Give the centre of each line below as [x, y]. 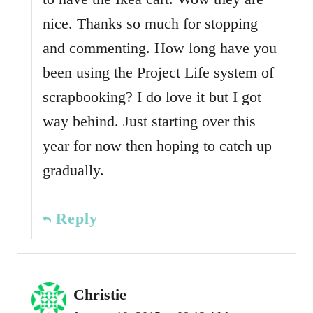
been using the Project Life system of [158, 72]
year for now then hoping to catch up [157, 145]
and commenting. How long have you [160, 48]
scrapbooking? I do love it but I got [152, 96]
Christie [100, 294]
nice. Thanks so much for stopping [150, 23]
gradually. [73, 170]
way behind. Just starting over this [149, 121]
